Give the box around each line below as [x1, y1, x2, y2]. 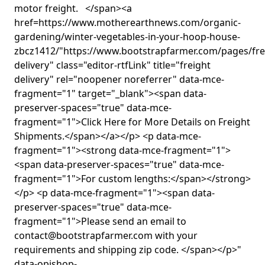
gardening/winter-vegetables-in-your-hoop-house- [14, 30, 240, 44]
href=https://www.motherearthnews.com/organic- [14, 16, 241, 30]
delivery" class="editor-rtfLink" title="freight [14, 59, 211, 72]
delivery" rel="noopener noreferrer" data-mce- [14, 73, 224, 86]
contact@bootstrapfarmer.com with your [14, 229, 198, 243]
